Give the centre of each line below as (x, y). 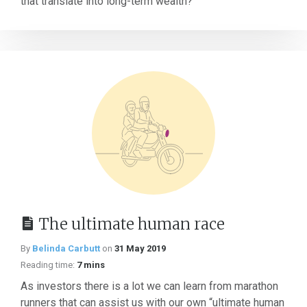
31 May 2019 (140, 248)
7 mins (91, 265)
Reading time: (48, 265)
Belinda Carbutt (66, 248)
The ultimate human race (132, 224)
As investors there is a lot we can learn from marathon (149, 286)
